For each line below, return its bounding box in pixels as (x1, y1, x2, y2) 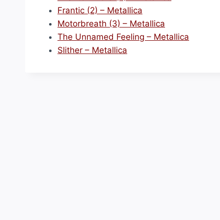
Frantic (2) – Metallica (57, 5, 142, 15)
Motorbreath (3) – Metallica (57, 19, 165, 28)
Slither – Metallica (57, 45, 127, 55)
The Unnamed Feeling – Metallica (57, 32, 189, 42)
